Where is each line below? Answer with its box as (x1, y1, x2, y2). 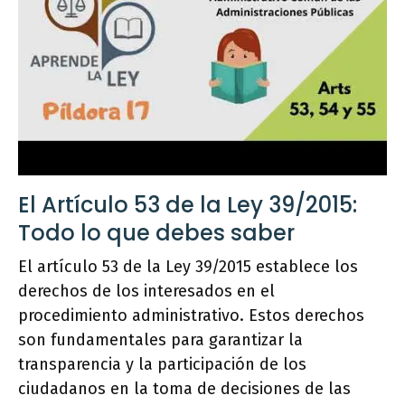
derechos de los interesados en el (18, 280, 275, 301)
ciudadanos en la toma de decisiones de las (18, 378, 351, 399)
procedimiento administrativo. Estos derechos (18, 305, 364, 325)
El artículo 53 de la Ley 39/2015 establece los (18, 256, 358, 277)
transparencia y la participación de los (18, 353, 306, 374)
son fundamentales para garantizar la (18, 329, 303, 350)
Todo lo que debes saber (18, 217, 295, 248)
